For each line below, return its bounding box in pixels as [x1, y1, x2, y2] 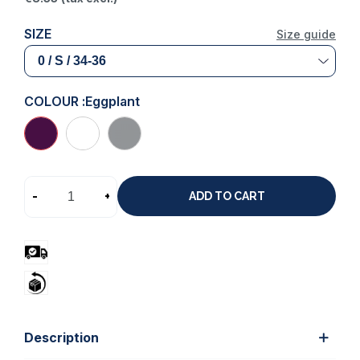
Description [24, 329, 99, 346]
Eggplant [85, 92, 140, 109]
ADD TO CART [188, 190, 265, 203]
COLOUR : [24, 92, 85, 109]
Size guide [276, 27, 336, 41]
